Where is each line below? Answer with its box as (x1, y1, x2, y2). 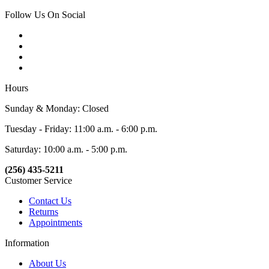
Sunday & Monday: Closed (5, 103, 109, 114)
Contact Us (29, 196, 71, 207)
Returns (29, 207, 58, 217)
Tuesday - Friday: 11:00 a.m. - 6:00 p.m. (5, 124, 157, 134)
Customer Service (5, 175, 72, 186)
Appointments (29, 217, 82, 228)
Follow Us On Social (5, 10, 85, 20)
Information (5, 238, 49, 249)
